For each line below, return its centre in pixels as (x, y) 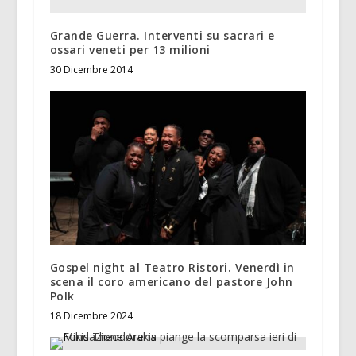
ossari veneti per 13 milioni (130, 50)
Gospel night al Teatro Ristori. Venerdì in (172, 267)
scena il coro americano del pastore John (171, 281)
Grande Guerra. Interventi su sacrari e (162, 36)
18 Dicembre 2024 (91, 315)
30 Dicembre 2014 (91, 70)
